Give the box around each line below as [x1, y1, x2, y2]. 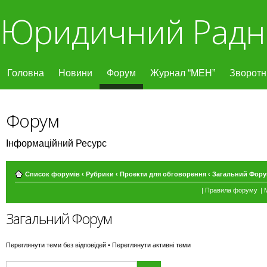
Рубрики [86, 170, 114, 178]
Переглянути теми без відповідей [6, 241, 106, 249]
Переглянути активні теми [112, 241, 191, 249]
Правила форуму [205, 187, 257, 194]
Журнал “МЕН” [150, 68, 215, 78]
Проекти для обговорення [120, 170, 206, 178]
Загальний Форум [6, 209, 112, 228]
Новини [58, 68, 92, 78]
